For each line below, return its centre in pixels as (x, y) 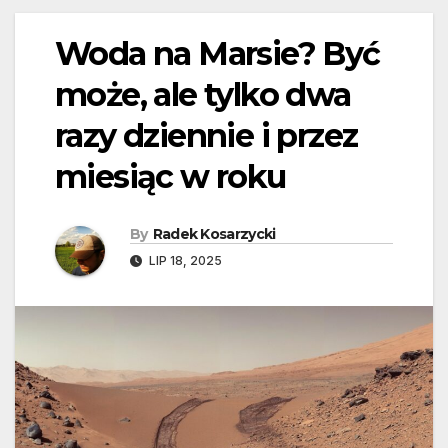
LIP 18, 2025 (184, 261)
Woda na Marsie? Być (217, 54)
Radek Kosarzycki (214, 234)
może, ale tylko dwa (203, 95)
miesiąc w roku (170, 177)
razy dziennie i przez (206, 136)
